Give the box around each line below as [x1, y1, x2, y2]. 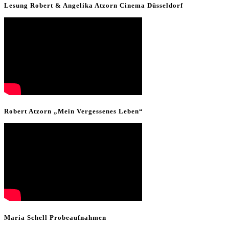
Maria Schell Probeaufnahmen [4, 213, 106, 221]
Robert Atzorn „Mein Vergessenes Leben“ [4, 107, 143, 116]
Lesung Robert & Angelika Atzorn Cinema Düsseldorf [4, 1, 183, 9]
